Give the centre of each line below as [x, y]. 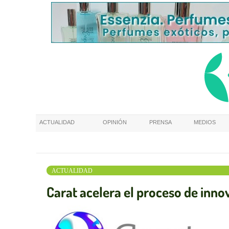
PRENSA [161, 122]
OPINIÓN [115, 122]
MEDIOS [205, 122]
